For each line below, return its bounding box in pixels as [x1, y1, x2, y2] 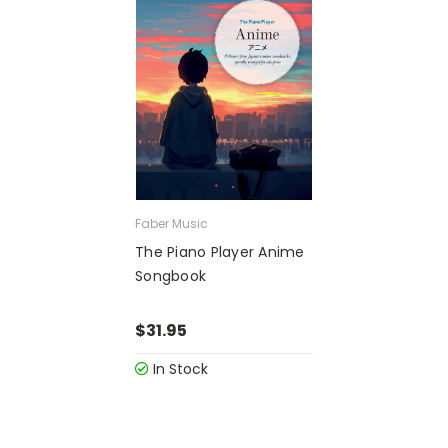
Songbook [135, 266, 206, 287]
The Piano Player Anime [135, 242, 305, 263]
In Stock [149, 359, 208, 379]
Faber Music [135, 215, 208, 233]
